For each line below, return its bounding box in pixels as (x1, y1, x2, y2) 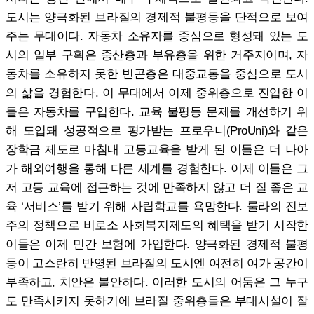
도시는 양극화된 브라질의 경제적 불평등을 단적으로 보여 (6, 9, 308, 24)
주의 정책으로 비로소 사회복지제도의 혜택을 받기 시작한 (6, 217, 308, 232)
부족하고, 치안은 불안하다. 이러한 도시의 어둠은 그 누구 (6, 274, 308, 289)
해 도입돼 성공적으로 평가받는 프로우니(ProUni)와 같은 (6, 123, 308, 137)
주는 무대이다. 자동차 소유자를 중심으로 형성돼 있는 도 (6, 28, 308, 43)
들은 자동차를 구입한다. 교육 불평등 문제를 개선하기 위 (6, 104, 308, 118)
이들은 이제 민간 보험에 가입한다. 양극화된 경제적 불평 (6, 236, 308, 251)
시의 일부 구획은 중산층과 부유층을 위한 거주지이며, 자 (6, 47, 308, 62)
